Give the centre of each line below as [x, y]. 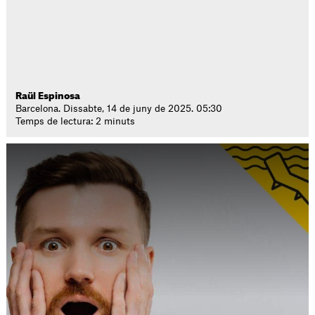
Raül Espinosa [48, 96]
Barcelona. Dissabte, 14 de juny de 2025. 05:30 [119, 109]
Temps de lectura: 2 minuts [76, 121]
